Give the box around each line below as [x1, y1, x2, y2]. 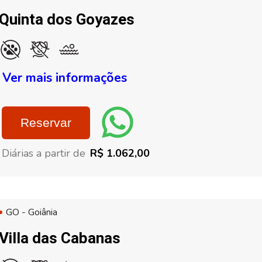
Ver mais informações [2, 69, 127, 87]
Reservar [20, 116, 71, 129]
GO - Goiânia [6, 206, 57, 219]
